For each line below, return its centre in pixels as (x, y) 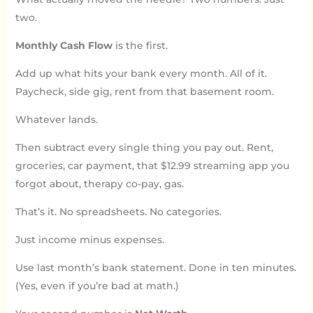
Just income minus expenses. (89, 239)
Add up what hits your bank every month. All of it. (141, 73)
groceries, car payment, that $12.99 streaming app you (152, 165)
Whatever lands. (56, 119)
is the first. (140, 45)
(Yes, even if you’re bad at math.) (97, 285)
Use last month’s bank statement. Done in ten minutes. (155, 267)
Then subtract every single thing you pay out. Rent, (144, 147)
